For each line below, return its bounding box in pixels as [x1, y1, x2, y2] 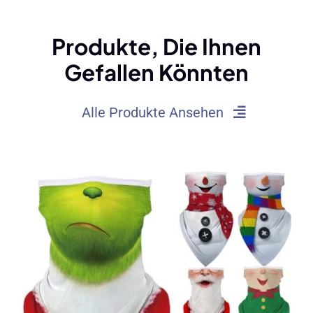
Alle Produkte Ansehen [81, 104, 224, 122]
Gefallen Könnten [64, 59, 249, 87]
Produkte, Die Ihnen [52, 33, 261, 61]
